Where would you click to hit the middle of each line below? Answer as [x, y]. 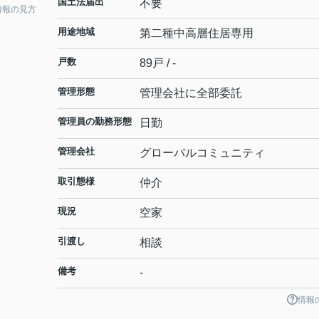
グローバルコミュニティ [202, 153]
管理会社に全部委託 [191, 93]
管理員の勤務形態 [95, 121]
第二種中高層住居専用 [197, 33]
